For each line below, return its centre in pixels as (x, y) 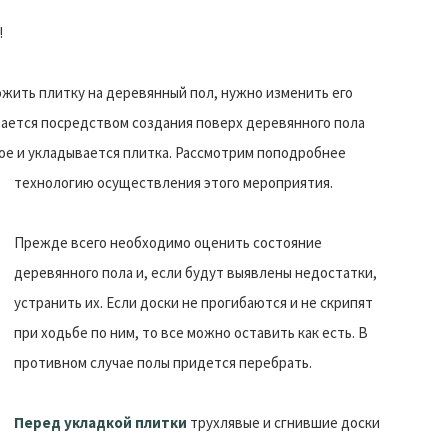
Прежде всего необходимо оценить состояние (168, 242)
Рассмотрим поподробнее (259, 152)
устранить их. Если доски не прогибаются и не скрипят (193, 302)
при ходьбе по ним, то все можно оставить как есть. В (191, 332)
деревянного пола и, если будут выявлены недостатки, (195, 272)
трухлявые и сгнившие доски (283, 422)
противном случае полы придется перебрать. (163, 362)
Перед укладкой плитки (100, 422)
